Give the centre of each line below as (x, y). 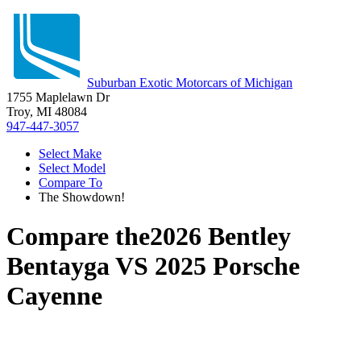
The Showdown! (82, 197)
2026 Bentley (220, 237)
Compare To (71, 183)
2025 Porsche (227, 266)
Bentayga (58, 266)
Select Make (70, 154)
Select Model (72, 168)
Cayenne (54, 296)
